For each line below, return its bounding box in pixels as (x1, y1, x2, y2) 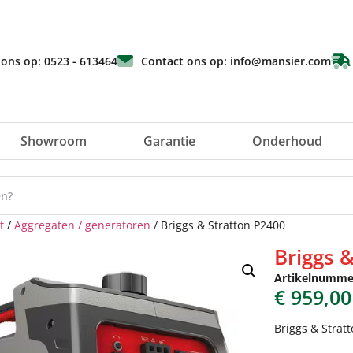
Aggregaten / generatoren (14, 217, 150, 232)
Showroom (20, 132, 87, 150)
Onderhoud (252, 132, 322, 150)
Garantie (143, 132, 195, 150)
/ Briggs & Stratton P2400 (150, 217, 285, 232)
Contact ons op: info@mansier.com (141, 54, 332, 69)
